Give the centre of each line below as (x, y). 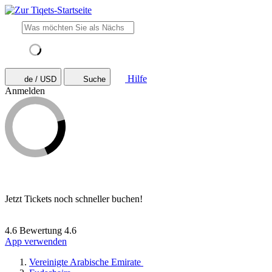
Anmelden (25, 91)
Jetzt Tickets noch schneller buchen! (74, 199)
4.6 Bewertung (33, 230)
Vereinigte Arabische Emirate (85, 262)
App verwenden (36, 241)
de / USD (40, 79)
